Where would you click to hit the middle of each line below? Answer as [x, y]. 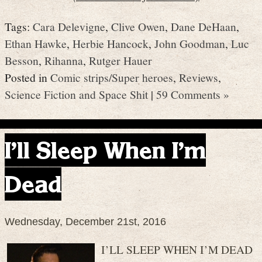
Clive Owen [138, 27]
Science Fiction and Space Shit [76, 94]
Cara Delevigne [69, 27]
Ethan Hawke [36, 44]
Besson [22, 61]
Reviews [199, 77]
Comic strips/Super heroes [112, 77]
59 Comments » [193, 94]
